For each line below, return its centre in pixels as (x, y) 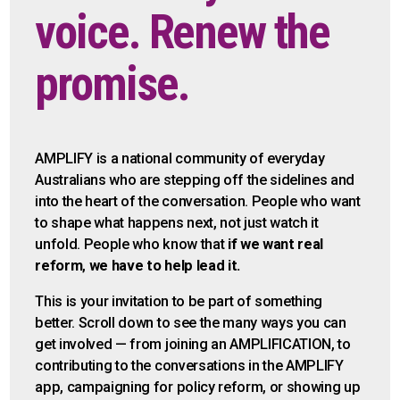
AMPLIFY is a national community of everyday (180, 159)
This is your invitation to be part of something (179, 302)
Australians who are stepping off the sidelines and (195, 180)
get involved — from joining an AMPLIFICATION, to (193, 345)
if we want (261, 245)
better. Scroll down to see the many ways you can (191, 323)
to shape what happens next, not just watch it (177, 223)
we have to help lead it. (164, 266)
